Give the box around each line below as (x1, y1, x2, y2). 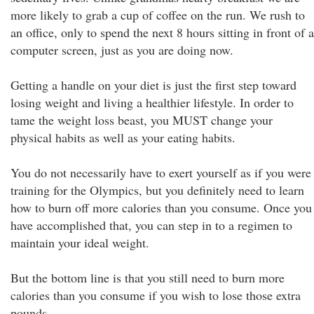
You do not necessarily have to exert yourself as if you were (11, 164, 311, 181)
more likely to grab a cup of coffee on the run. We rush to (11, 6, 305, 23)
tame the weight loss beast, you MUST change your (11, 111, 273, 128)
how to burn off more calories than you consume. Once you (11, 199, 312, 216)
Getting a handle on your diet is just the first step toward (11, 76, 296, 93)
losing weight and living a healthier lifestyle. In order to (11, 94, 294, 111)
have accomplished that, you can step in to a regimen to (11, 217, 292, 233)
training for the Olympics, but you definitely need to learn (11, 182, 304, 198)
